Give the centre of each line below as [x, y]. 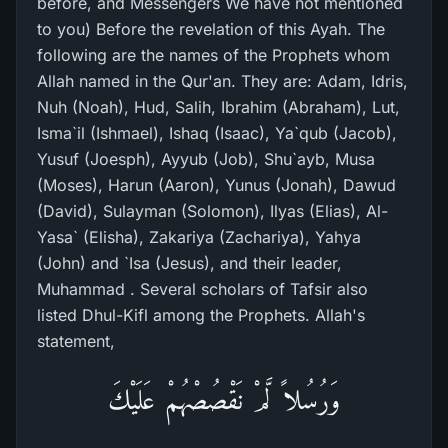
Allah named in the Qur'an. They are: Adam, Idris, [222, 81]
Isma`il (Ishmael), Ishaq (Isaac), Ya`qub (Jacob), [217, 133]
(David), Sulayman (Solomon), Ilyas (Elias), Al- [212, 211]
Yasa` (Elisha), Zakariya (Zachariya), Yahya [199, 237]
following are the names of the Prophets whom [213, 55]
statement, [76, 341]
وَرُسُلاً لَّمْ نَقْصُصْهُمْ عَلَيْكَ [224, 399]
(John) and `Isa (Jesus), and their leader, [189, 263]
